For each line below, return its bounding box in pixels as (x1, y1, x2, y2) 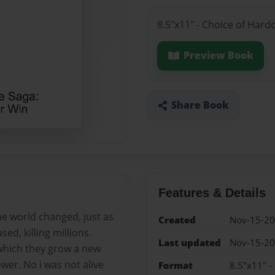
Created (158, 213, 196, 227)
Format (158, 259, 193, 273)
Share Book (171, 98, 229, 112)
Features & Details (158, 185, 266, 199)
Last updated (158, 236, 221, 249)
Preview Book (183, 48, 254, 63)
